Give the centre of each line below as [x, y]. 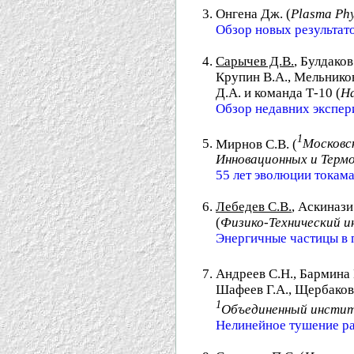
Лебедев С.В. [254, 207]
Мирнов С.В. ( [256, 144]
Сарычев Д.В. [255, 61]
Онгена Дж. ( [253, 13]
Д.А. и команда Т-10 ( [278, 92]
